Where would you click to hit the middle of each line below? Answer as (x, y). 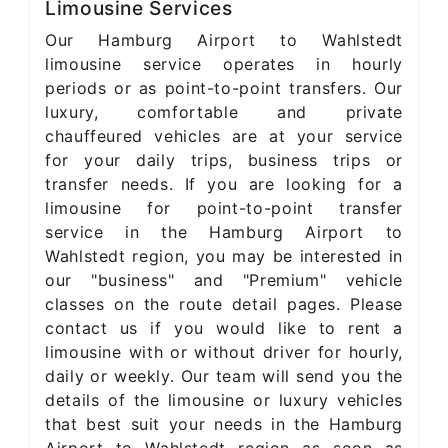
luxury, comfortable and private (224, 111)
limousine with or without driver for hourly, (224, 351)
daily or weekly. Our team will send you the (224, 375)
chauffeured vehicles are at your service (224, 135)
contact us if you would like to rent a (224, 327)
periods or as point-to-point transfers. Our (224, 87)
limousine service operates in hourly (224, 63)
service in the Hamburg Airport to (224, 231)
